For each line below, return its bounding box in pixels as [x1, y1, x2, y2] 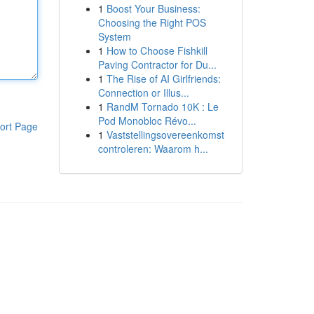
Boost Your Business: [106, 1, 200, 15]
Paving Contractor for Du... [97, 57, 217, 71]
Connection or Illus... [97, 86, 189, 100]
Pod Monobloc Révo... [97, 114, 196, 128]
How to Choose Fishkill [106, 43, 207, 57]
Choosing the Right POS [97, 15, 206, 29]
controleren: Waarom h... [97, 142, 208, 156]
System [97, 29, 131, 43]
